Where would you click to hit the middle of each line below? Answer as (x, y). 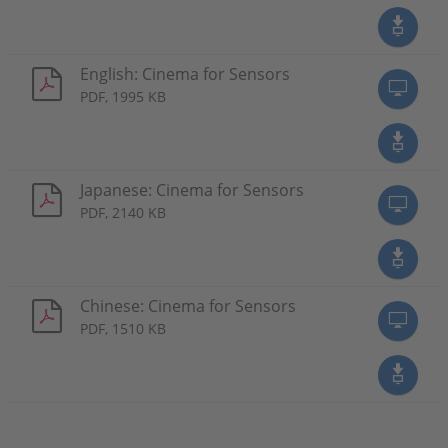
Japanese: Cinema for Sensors (192, 189)
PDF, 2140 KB (123, 212)
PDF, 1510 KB (123, 328)
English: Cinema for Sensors (185, 73)
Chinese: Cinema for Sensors (188, 305)
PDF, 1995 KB (123, 96)
